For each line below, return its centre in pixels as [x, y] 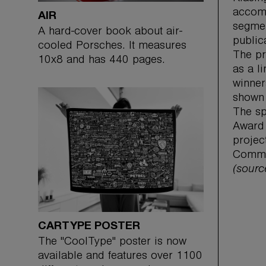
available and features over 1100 [120, 257]
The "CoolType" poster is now [112, 243]
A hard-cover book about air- [110, 33]
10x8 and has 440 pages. [102, 61]
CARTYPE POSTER [89, 226]
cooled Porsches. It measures [112, 47]
